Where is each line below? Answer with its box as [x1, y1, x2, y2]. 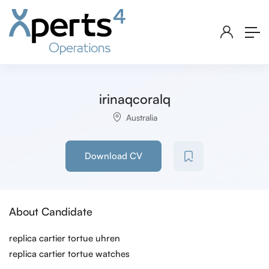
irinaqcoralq [98, 91, 171, 107]
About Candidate [9, 205, 92, 219]
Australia [125, 112, 157, 123]
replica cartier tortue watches [9, 248, 130, 260]
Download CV [85, 150, 142, 162]
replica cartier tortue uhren [9, 232, 120, 244]
